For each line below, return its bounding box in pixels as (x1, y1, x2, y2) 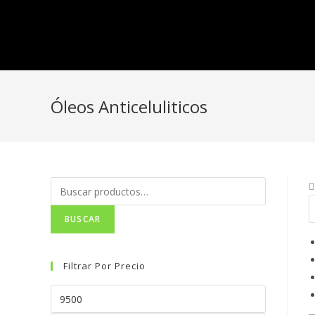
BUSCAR (65, 213, 101, 225)
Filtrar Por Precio (63, 259, 146, 272)
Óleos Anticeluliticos (51, 95, 207, 118)
